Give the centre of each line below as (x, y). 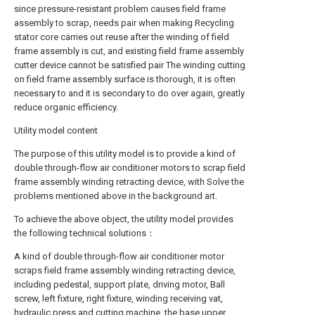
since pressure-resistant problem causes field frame (120, 9)
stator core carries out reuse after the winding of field (122, 37)
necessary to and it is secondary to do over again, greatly (129, 93)
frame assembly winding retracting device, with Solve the (129, 182)
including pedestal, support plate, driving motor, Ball (120, 284)
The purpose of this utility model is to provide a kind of (125, 154)
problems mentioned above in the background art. (116, 196)
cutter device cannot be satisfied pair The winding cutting (130, 65)
